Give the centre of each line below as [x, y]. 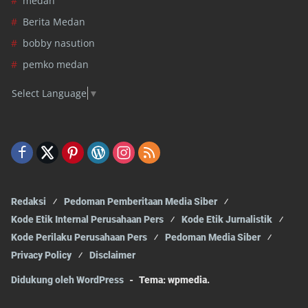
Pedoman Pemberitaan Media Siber [141, 202]
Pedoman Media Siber [213, 238]
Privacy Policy [41, 255]
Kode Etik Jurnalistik [227, 220]
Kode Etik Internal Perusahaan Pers [87, 220]
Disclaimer [112, 255]
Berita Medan [54, 21]
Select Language [49, 93]
